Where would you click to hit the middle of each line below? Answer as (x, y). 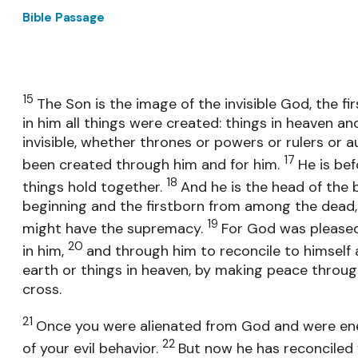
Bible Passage (64, 17)
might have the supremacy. (115, 228)
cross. (42, 289)
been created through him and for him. (153, 164)
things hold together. (94, 187)
